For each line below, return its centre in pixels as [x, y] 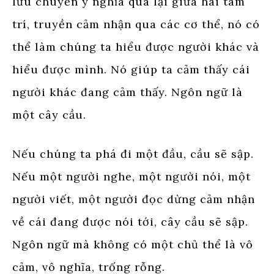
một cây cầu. [49, 114]
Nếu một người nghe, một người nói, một [131, 176]
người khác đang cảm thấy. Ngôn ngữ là [128, 92]
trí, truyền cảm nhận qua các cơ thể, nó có [136, 24]
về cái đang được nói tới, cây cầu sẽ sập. [130, 221]
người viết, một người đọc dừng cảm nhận [134, 199]
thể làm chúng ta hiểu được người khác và [136, 46]
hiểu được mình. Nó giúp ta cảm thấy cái [131, 69]
